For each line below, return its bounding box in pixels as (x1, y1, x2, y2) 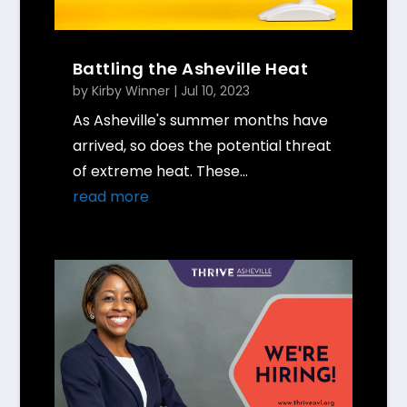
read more (72, 185, 149, 207)
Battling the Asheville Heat (72, 56, 309, 80)
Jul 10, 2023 (180, 81, 250, 100)
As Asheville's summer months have (72, 109, 328, 131)
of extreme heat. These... (72, 160, 248, 182)
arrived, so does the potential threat (72, 134, 332, 156)
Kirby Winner (91, 81, 170, 100)
